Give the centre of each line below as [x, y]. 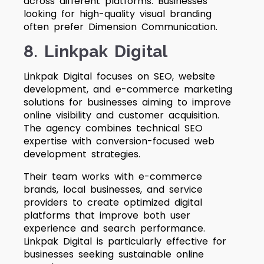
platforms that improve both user [107, 215]
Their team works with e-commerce [113, 176]
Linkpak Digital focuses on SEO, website [119, 76]
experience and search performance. [114, 228]
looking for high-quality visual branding [118, 14]
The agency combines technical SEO [113, 128]
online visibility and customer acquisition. [121, 115]
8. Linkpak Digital [95, 52]
